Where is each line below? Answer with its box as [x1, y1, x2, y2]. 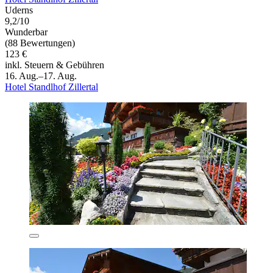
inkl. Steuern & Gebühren [5, 60, 104, 71]
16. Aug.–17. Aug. [5, 71, 77, 82]
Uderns [5, 5, 33, 16]
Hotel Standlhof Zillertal [5, 82, 98, 93]
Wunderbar [5, 27, 48, 38]
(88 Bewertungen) [5, 38, 75, 49]
